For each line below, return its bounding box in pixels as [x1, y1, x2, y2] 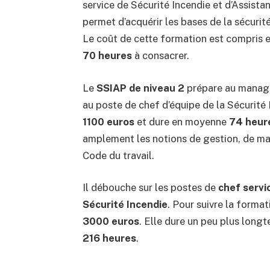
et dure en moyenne [134, 115, 229, 128]
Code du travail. [82, 149, 154, 162]
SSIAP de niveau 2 [96, 81, 184, 94]
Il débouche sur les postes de [82, 181, 218, 194]
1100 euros [82, 115, 134, 128]
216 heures [82, 232, 136, 245]
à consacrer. [131, 49, 189, 61]
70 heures [82, 49, 132, 61]
